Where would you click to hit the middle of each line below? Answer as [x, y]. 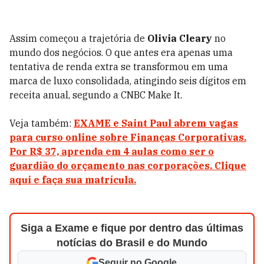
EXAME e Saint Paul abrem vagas [156, 123]
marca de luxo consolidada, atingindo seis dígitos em [128, 81]
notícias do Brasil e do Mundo [132, 243]
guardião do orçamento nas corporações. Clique [128, 166]
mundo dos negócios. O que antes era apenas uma [121, 52]
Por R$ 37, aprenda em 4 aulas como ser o [112, 151]
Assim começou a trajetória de [78, 38]
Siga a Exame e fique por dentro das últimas [132, 228]
